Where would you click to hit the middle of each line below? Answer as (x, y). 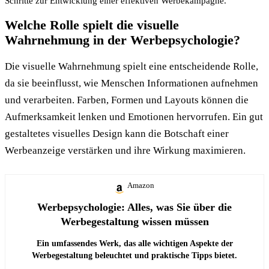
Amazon (141, 185)
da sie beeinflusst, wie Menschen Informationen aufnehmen (131, 83)
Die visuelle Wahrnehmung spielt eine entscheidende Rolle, (131, 66)
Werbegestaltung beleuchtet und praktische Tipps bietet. (134, 255)
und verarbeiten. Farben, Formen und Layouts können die (127, 100)
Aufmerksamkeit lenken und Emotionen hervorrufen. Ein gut (134, 116)
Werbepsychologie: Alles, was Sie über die (134, 207)
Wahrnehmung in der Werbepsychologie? (122, 40)
